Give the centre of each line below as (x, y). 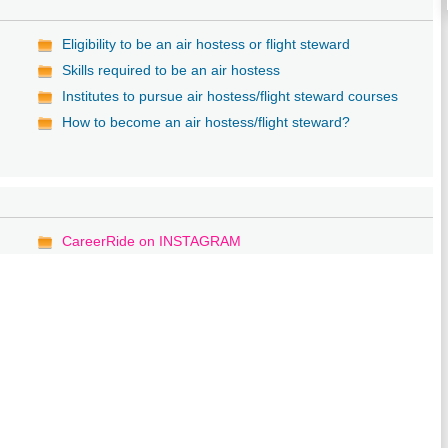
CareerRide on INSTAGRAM (152, 240)
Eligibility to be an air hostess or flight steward (206, 43)
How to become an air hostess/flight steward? (206, 121)
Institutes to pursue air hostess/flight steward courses (230, 95)
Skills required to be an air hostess (171, 69)
